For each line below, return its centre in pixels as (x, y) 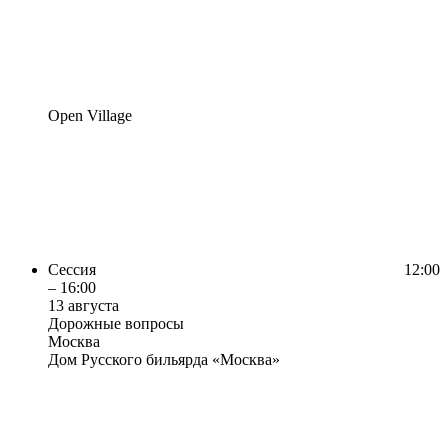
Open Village (90, 116)
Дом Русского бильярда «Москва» (164, 360)
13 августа (83, 306)
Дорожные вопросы (116, 324)
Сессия (74, 270)
